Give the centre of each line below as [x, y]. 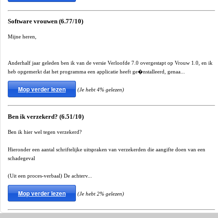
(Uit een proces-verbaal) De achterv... [50, 175]
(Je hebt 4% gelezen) [101, 89]
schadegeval [21, 158]
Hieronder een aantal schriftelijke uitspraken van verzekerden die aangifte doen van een [107, 149]
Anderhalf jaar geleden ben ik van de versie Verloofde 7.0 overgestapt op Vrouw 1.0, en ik [110, 63]
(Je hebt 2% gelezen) [101, 193]
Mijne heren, [22, 36]
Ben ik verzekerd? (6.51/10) [46, 117]
